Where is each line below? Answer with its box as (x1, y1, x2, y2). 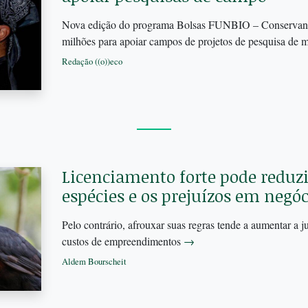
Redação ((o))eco (61, 55, 122, 68)
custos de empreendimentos (61, 234, 184, 249)
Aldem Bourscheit (61, 255, 126, 268)
